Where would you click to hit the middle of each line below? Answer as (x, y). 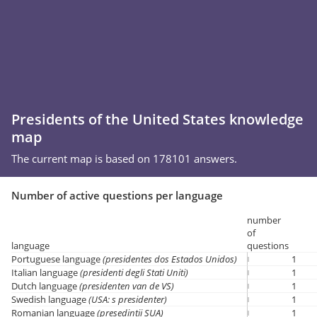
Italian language (46, 272)
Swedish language (50, 299)
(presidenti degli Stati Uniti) (134, 272)
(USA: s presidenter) (128, 299)
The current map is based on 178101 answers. (124, 158)
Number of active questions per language (117, 195)
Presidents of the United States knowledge (157, 119)
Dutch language (45, 286)
